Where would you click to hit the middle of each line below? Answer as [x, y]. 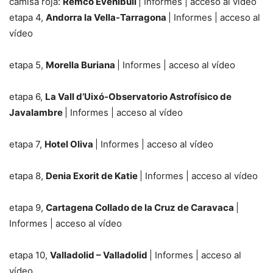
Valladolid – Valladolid [100, 255]
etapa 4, [27, 17]
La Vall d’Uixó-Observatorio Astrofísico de [138, 96]
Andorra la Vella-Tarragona [107, 17]
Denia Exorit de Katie [93, 175]
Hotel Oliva [70, 144]
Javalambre [37, 112]
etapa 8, [27, 175]
